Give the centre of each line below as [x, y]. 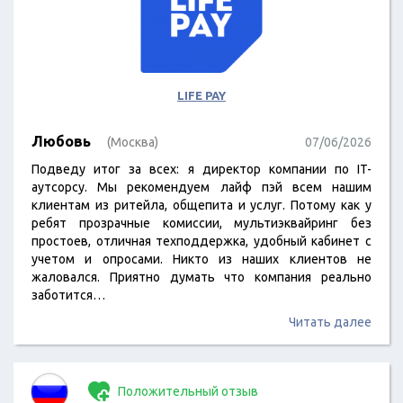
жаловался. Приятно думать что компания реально [201, 277]
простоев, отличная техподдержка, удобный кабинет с [201, 241]
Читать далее [330, 322]
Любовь [61, 141]
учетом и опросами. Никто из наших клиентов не [201, 259]
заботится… [68, 295]
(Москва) [133, 142]
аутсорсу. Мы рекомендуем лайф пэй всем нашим [201, 187]
